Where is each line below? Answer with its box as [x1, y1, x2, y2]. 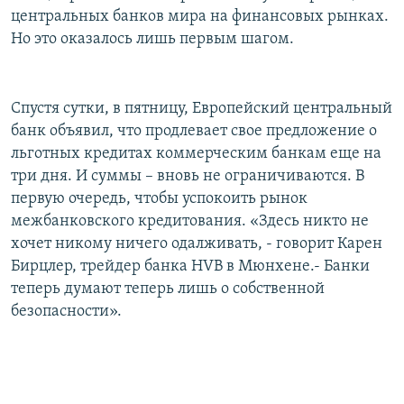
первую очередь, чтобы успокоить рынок [11, 190, 308, 208]
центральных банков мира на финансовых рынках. [11, 8, 389, 26]
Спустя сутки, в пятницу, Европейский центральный [11, 100, 392, 118]
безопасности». [11, 303, 122, 321]
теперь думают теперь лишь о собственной [11, 280, 325, 298]
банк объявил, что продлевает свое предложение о [11, 123, 377, 141]
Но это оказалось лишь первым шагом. [11, 31, 294, 49]
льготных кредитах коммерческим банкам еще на [11, 145, 381, 163]
